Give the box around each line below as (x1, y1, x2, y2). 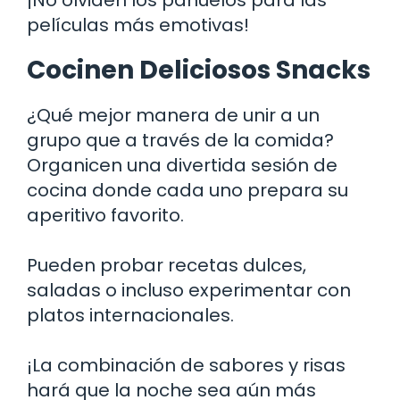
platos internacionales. (27, 302, 234, 328)
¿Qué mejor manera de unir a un (27, 102, 320, 128)
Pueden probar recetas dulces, (27, 252, 306, 278)
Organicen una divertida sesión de (27, 152, 337, 178)
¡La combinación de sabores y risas (27, 352, 346, 378)
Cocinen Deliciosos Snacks (27, 52, 371, 87)
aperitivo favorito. (27, 202, 184, 228)
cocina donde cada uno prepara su (27, 177, 348, 203)
